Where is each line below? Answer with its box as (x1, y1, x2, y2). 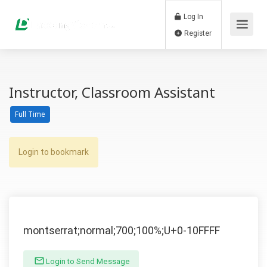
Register (215, 34, 249, 44)
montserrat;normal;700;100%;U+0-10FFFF (23, 224, 220, 237)
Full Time (15, 109, 45, 119)
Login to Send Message (44, 257, 130, 266)
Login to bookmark (18, 147, 89, 157)
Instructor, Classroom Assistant (9, 82, 215, 102)
